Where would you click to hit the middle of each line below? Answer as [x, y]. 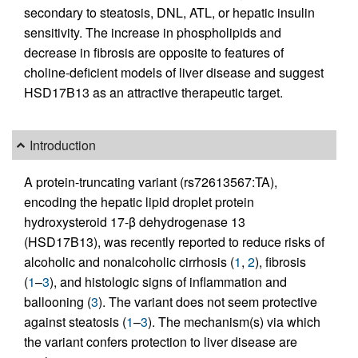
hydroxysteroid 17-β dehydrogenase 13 [135, 221]
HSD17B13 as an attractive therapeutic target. [153, 93]
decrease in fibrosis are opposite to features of [154, 53]
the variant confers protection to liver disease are [161, 341]
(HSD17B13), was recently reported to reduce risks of [174, 241]
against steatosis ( [75, 321]
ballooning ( [58, 301]
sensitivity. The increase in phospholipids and [153, 33]
